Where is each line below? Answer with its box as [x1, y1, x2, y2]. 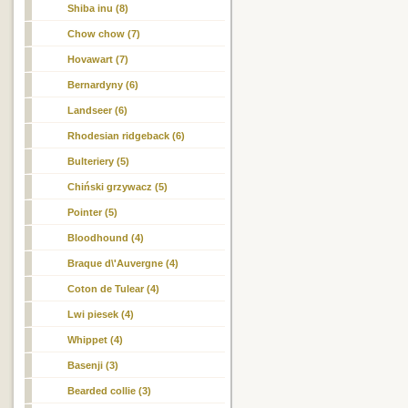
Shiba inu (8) [67, 3, 129, 14]
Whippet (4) [67, 334, 124, 345]
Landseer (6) [67, 105, 128, 116]
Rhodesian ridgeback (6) [67, 130, 186, 141]
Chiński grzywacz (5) [67, 181, 168, 192]
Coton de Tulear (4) [67, 283, 160, 294]
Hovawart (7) [67, 54, 129, 65]
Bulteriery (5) [67, 156, 130, 167]
